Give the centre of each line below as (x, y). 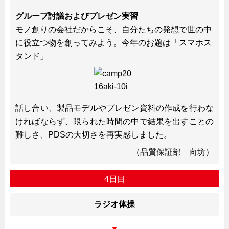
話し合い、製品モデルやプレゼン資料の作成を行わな (114, 108)
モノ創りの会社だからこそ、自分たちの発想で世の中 (113, 29)
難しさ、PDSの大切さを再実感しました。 (94, 134)
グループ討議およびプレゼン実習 (77, 16)
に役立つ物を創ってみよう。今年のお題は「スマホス (113, 42)
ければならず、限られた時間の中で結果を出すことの (114, 121)
